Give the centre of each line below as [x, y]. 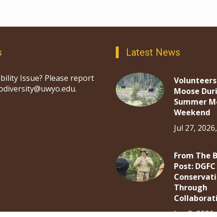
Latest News [153, 53]
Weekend [192, 113]
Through [191, 188]
